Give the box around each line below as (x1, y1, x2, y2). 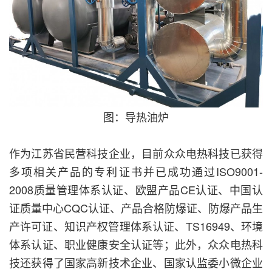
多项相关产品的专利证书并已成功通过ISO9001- (9, 163, 263, 179)
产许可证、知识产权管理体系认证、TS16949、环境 (9, 217, 263, 234)
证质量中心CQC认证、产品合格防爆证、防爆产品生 (9, 199, 263, 216)
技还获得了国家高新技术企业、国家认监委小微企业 (9, 254, 263, 270)
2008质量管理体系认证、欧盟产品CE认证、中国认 (9, 181, 263, 197)
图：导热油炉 (103, 108, 169, 124)
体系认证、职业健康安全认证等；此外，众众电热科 (9, 236, 263, 252)
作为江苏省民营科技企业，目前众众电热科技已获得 (9, 144, 263, 161)
